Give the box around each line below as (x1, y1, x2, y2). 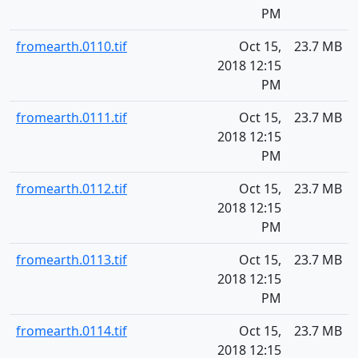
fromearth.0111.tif (16, 109, 127, 126)
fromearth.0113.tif (16, 251, 127, 268)
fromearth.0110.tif (16, 38, 127, 55)
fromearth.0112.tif (16, 180, 127, 197)
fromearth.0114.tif (16, 322, 127, 340)
